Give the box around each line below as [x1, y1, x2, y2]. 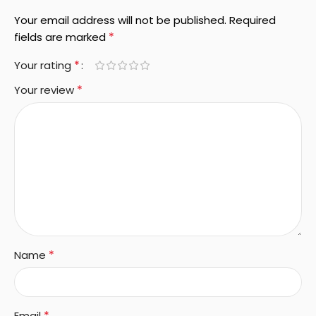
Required [229, 12, 276, 28]
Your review [14, 82, 77, 97]
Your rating [14, 57, 74, 73]
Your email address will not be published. [14, 12, 226, 28]
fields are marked [14, 29, 109, 44]
